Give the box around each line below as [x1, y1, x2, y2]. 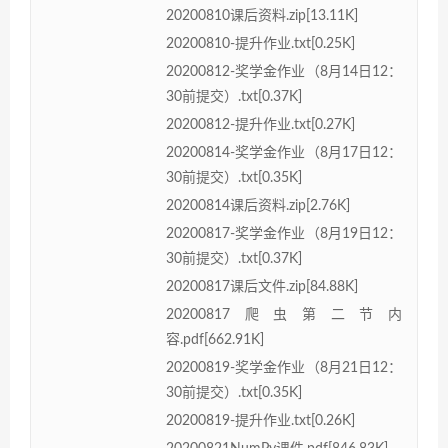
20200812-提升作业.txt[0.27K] [166, 117, 355, 132]
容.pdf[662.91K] [166, 332, 264, 347]
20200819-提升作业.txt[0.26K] [166, 413, 355, 428]
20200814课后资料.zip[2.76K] [166, 198, 350, 213]
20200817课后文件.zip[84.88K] [166, 279, 358, 294]
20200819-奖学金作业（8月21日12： [166, 360, 402, 375]
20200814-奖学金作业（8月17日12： [166, 145, 402, 160]
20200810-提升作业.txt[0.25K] [166, 36, 355, 51]
